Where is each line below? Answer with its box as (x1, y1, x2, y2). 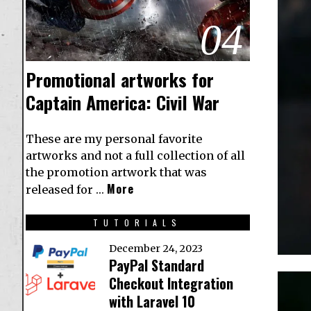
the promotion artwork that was (26, 165, 207, 180)
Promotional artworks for (26, 66, 214, 94)
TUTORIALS (93, 217, 183, 229)
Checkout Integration (109, 273, 233, 294)
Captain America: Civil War (26, 89, 219, 117)
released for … (26, 183, 107, 197)
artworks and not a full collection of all (26, 149, 245, 163)
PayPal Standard (109, 255, 204, 276)
